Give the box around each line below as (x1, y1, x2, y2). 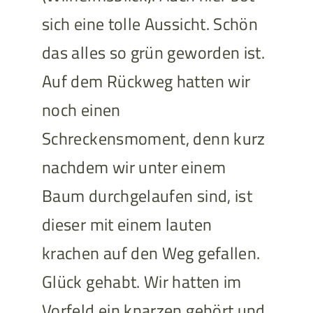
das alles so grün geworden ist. (41, 40, 265, 66)
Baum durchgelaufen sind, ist (41, 183, 253, 209)
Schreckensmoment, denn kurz (41, 126, 265, 152)
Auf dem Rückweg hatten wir (41, 68, 251, 94)
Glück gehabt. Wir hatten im (41, 269, 242, 295)
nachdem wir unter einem (41, 154, 226, 180)
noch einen (41, 97, 121, 123)
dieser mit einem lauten (41, 212, 212, 238)
